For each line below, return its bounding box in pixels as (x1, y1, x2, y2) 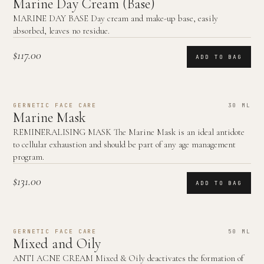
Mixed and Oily (13, 235, 101, 252)
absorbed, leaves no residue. (13, 25, 110, 36)
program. (13, 151, 44, 162)
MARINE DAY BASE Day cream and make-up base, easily (13, 13, 218, 24)
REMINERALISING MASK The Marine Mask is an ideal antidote (13, 127, 245, 137)
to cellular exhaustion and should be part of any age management (13, 139, 236, 150)
